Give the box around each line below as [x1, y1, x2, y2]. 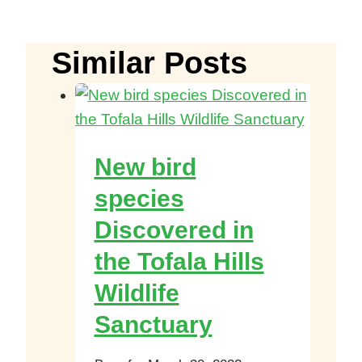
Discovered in [94, 217, 254, 243]
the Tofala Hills [94, 248, 264, 275]
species [94, 185, 184, 212]
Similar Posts [52, 46, 247, 80]
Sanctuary [94, 311, 213, 338]
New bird [94, 154, 196, 180]
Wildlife [94, 280, 179, 306]
